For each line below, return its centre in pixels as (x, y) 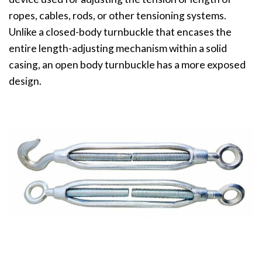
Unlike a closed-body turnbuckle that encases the (120, 32)
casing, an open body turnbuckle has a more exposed (127, 65)
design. (25, 81)
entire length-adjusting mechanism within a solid (118, 49)
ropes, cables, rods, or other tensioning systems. (118, 16)
